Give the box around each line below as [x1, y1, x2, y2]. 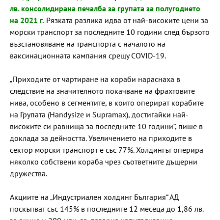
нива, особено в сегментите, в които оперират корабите [10, 97, 204, 108]
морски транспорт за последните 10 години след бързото [10, 27, 210, 37]
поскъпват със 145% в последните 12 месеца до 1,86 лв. [10, 203, 203, 214]
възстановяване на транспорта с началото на [10, 38, 165, 49]
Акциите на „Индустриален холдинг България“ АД [10, 192, 179, 202]
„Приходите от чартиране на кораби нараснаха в [10, 74, 180, 84]
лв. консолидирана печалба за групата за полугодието [10, 3, 200, 13]
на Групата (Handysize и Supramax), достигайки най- [10, 109, 189, 119]
